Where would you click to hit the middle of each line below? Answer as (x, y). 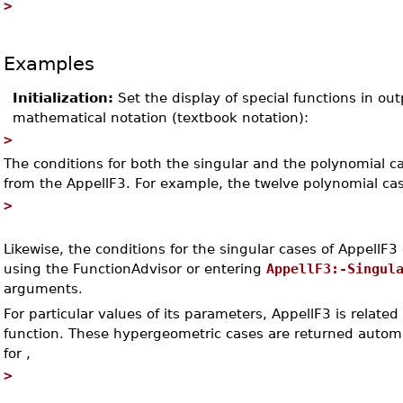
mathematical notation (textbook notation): (161, 117)
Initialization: (63, 98)
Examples (49, 63)
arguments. (44, 288)
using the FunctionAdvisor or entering (135, 269)
